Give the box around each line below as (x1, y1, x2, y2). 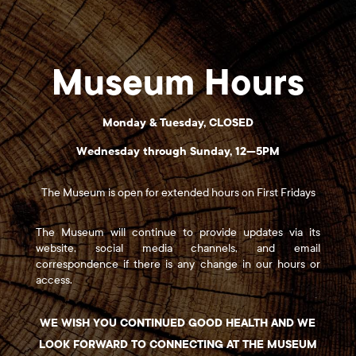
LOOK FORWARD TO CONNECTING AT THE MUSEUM (38, 338, 317, 352)
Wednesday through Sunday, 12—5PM (76, 145, 280, 159)
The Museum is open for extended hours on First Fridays (41, 186, 315, 200)
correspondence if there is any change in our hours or (35, 257, 321, 272)
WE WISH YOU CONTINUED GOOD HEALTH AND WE (40, 316, 316, 331)
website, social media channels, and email (35, 242, 321, 256)
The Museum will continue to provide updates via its (35, 226, 321, 240)
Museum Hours (52, 63, 304, 104)
